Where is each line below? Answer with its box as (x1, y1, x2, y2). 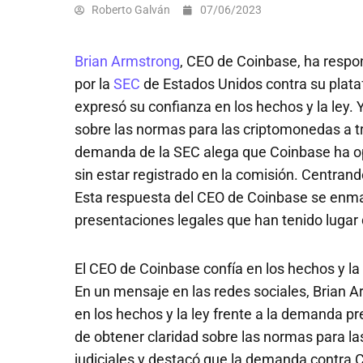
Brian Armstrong (75, 53, 180, 70)
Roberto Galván (92, 3, 170, 17)
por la (75, 75, 113, 93)
